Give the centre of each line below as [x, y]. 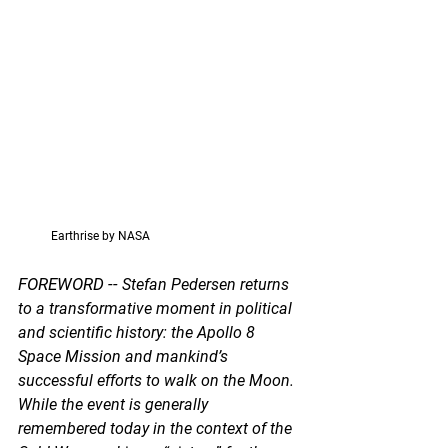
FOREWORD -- [70, 283]
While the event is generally [115, 404]
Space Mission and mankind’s [125, 356]
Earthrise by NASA [84, 235]
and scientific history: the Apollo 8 [138, 332]
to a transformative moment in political [157, 308]
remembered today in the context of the [157, 428]
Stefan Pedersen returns [207, 284]
